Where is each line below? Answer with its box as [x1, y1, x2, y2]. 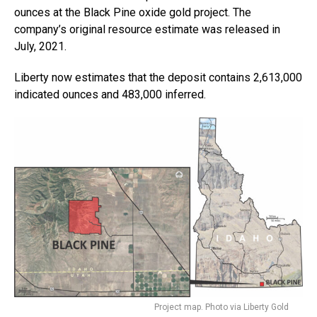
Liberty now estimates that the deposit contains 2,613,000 [14, 70, 302, 84]
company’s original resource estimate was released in [14, 22, 280, 36]
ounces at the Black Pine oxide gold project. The [14, 5, 251, 19]
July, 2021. [14, 39, 67, 53]
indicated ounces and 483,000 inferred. [14, 87, 206, 101]
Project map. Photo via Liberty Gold [154, 302, 289, 313]
